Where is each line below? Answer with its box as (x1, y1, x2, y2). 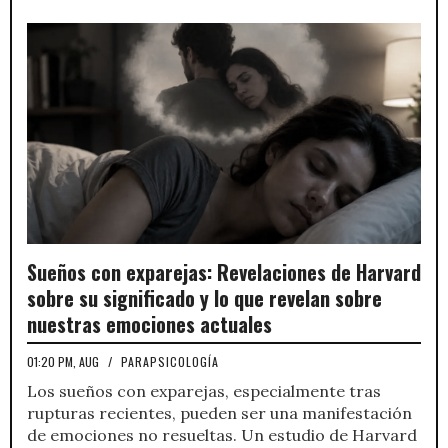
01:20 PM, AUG (27, 353, 102, 371)
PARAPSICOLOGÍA (121, 353, 219, 371)
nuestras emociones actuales (27, 309, 272, 340)
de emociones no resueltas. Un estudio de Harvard (27, 425, 417, 446)
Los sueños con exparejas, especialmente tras (27, 381, 381, 402)
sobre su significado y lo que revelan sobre (27, 283, 382, 314)
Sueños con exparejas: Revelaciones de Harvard (27, 257, 421, 288)
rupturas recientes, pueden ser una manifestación (27, 403, 412, 424)
